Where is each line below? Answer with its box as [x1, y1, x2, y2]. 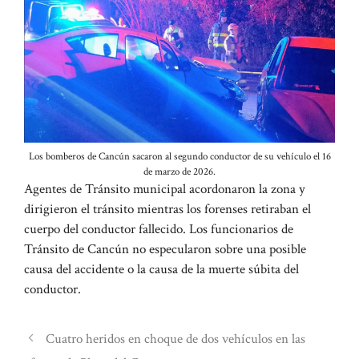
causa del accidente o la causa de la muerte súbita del [24, 260, 299, 279]
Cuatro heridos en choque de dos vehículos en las [46, 330, 306, 349]
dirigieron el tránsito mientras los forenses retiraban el [24, 200, 311, 219]
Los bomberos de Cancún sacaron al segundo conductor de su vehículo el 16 [28, 150, 331, 164]
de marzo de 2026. [143, 165, 216, 179]
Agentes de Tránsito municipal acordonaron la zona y [24, 180, 305, 199]
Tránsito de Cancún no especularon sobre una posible [24, 240, 306, 259]
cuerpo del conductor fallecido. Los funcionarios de [24, 220, 293, 239]
